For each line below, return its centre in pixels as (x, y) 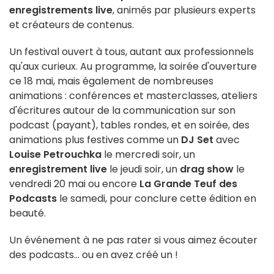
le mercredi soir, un (148, 155)
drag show (207, 169)
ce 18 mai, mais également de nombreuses (111, 81)
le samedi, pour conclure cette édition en (157, 199)
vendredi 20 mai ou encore (74, 184)
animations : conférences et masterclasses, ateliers (133, 96)
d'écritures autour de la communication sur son (122, 111)
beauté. (28, 213)
